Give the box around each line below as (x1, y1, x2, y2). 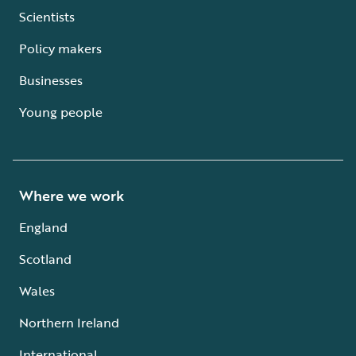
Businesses (19, 71, 83, 91)
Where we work (19, 185, 124, 207)
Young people (19, 103, 103, 122)
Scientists (19, 7, 75, 27)
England (19, 218, 68, 238)
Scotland (19, 250, 72, 269)
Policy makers (19, 39, 102, 59)
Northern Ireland (19, 313, 119, 333)
